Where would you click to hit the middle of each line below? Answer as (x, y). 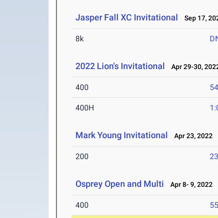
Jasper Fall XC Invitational (127, 18)
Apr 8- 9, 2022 (190, 185)
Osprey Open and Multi (120, 184)
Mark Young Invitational (122, 135)
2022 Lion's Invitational (121, 66)
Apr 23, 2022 (191, 136)
